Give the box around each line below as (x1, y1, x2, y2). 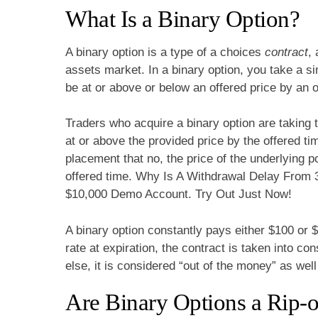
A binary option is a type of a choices (65, 45, 265, 59)
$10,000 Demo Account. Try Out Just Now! (65, 187, 292, 202)
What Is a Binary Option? (65, 6, 300, 32)
